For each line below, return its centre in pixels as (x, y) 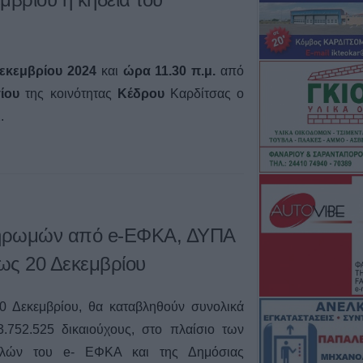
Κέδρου (141, 94)
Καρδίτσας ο (204, 94)
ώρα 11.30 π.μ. (167, 71)
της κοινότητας (68, 94)
